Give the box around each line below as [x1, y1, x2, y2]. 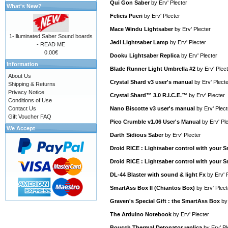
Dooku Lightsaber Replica [110, 52, 180, 59]
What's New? [7, 3, 42, 9]
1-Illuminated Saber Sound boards [9, 33, 93, 39]
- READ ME [37, 41, 65, 47]
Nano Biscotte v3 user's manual [110, 105, 195, 111]
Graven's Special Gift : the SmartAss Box [110, 198, 220, 204]
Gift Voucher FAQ [8, 113, 51, 120]
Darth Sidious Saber [110, 132, 163, 138]
